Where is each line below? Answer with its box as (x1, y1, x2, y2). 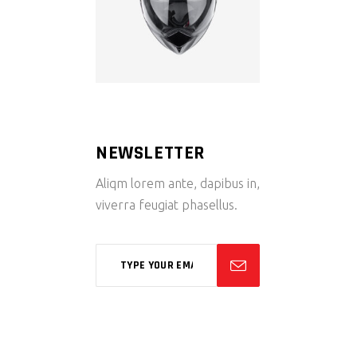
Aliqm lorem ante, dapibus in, (96, 176, 260, 190)
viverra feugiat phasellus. (96, 198, 237, 212)
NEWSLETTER (96, 141, 205, 165)
